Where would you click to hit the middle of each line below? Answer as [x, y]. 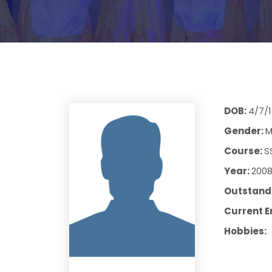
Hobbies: [245, 231]
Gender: [244, 131]
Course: [244, 151]
